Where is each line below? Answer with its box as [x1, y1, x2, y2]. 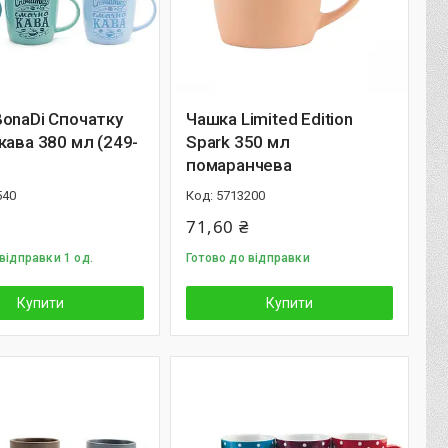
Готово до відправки [186, 251, 310, 265]
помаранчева [186, 155, 292, 175]
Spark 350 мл [186, 132, 290, 152]
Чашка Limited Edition [186, 109, 353, 129]
